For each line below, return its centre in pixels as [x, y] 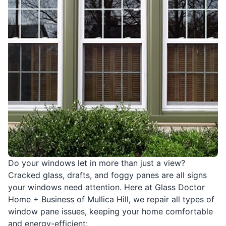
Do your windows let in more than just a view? [97, 163]
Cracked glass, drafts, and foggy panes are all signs [107, 175]
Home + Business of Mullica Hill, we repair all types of [111, 200]
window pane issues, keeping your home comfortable [110, 212]
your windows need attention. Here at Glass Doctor [106, 187]
